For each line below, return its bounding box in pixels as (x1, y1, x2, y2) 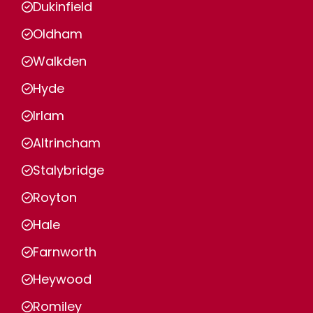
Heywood (33, 270, 92, 288)
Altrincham (33, 134, 101, 152)
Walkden (33, 52, 87, 70)
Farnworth (33, 243, 96, 261)
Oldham (33, 25, 82, 43)
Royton (33, 189, 77, 206)
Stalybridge (33, 161, 104, 179)
